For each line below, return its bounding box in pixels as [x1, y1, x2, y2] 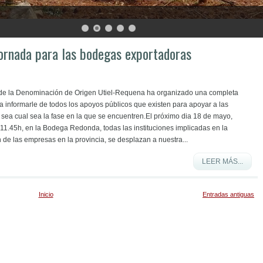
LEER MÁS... [202, 157, 243, 166]
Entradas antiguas [203, 191, 254, 198]
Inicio [38, 191, 53, 198]
